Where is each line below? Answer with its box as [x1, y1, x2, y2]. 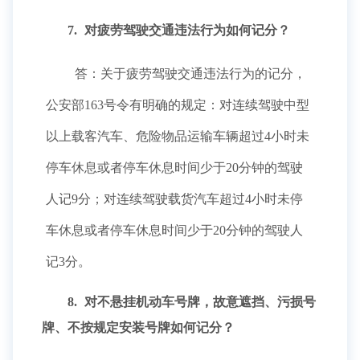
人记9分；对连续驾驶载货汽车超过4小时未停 [46, 192, 303, 206]
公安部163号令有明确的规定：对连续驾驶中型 [46, 98, 309, 112]
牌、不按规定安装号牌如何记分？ [42, 321, 235, 334]
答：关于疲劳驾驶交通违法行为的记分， [72, 67, 306, 80]
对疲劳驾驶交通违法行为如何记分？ [81, 23, 290, 37]
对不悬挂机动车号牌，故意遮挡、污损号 [81, 295, 316, 309]
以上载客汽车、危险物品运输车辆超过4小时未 [46, 129, 309, 143]
